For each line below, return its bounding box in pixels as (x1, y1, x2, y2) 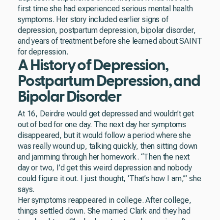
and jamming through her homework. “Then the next (18, 152, 190, 162)
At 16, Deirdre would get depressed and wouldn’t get (18, 109, 194, 118)
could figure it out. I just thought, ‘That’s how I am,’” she (18, 174, 201, 183)
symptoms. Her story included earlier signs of (18, 15, 168, 24)
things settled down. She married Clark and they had (18, 206, 191, 216)
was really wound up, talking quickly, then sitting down (18, 141, 198, 151)
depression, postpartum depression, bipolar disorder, (18, 26, 196, 35)
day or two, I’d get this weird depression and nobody (18, 163, 192, 172)
